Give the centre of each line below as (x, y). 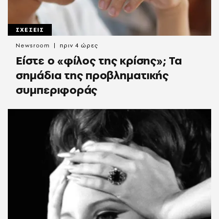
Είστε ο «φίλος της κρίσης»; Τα (99, 61)
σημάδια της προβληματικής (92, 75)
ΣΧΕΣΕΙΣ (30, 30)
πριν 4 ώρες (79, 46)
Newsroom (33, 46)
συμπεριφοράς (56, 90)
